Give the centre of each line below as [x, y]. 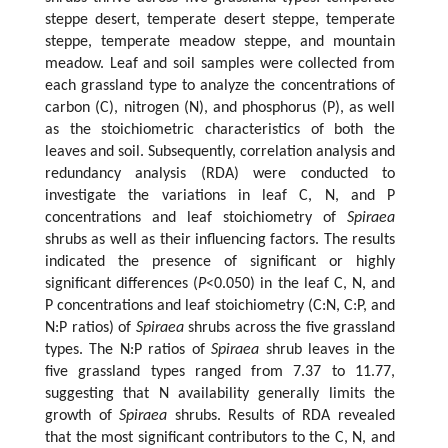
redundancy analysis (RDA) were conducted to [220, 174]
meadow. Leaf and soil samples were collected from [220, 64]
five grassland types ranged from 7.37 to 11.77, [220, 372]
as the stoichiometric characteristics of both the [220, 130]
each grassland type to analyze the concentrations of [220, 86]
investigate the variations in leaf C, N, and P [220, 196]
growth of [82, 416]
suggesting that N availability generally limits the [220, 394]
